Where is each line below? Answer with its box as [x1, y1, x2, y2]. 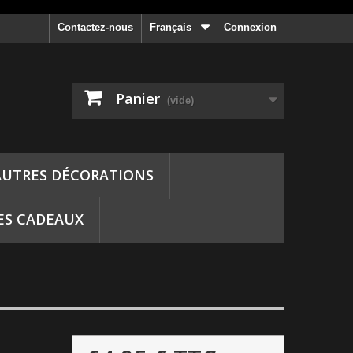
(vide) [167, 95, 194, 106]
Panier [116, 89, 160, 108]
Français [150, 21, 191, 33]
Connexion [224, 21, 277, 33]
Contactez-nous [58, 21, 133, 33]
